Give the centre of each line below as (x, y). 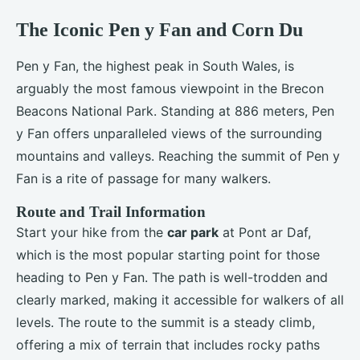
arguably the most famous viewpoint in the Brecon (170, 88)
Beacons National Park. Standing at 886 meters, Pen (175, 110)
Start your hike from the (92, 232)
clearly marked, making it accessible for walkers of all (180, 299)
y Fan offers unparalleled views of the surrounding (169, 133)
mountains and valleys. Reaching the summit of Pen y (178, 155)
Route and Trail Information (111, 211)
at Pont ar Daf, (265, 232)
